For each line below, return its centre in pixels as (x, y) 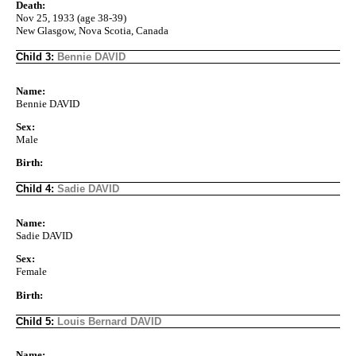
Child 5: (37, 321)
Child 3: (37, 57)
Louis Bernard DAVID (109, 321)
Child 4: (37, 189)
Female (31, 272)
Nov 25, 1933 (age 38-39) (71, 18)
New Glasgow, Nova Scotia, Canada (92, 31)
